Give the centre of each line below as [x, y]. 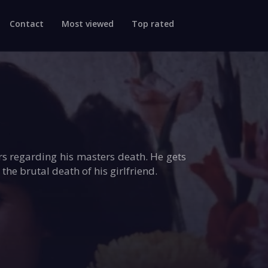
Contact [26, 23]
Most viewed [87, 23]
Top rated [153, 23]
